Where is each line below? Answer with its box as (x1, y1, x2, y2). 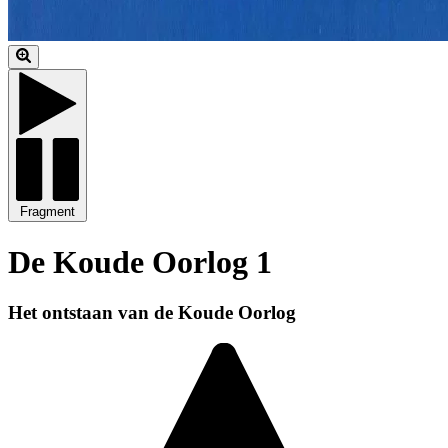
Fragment (20, 204, 75, 220)
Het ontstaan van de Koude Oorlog (8, 301, 296, 323)
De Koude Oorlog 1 (8, 243, 272, 280)
